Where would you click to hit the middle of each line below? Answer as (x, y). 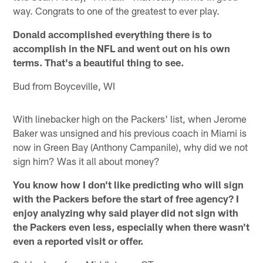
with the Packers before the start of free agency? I (126, 199)
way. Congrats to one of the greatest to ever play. (117, 11)
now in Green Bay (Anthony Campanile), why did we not (131, 147)
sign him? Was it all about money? (87, 161)
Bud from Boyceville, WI (64, 86)
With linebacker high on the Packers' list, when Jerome (130, 119)
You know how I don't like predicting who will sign (129, 185)
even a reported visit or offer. (78, 241)
